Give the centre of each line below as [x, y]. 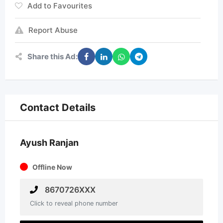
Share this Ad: [53, 56]
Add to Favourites [60, 6]
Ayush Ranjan [49, 143]
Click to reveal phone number [74, 203]
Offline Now [52, 167]
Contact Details [58, 108]
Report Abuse [53, 30]
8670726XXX [69, 190]
